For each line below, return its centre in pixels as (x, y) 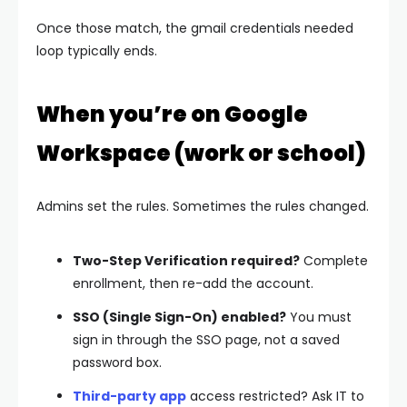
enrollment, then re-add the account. (193, 283)
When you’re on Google (172, 114)
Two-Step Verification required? (186, 260)
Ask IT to (336, 396)
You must (319, 317)
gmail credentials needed (272, 28)
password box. (117, 362)
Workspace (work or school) (201, 153)
